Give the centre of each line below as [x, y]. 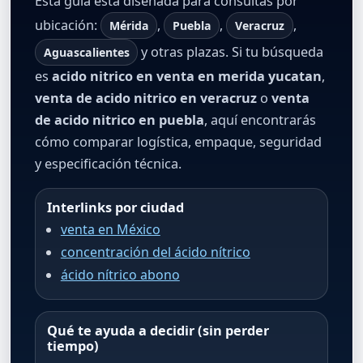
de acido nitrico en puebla [120, 120]
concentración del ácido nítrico [155, 252]
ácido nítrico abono [120, 275]
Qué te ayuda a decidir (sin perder [158, 331]
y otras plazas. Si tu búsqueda [231, 51]
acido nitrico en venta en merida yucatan [187, 76]
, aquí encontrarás [260, 120]
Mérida [129, 25]
